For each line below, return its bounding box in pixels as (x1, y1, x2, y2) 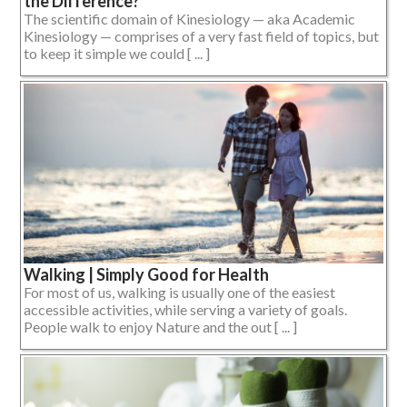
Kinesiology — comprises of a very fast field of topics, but (24, 27, 379, 45)
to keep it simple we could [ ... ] (24, 45, 210, 63)
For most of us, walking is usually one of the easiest (24, 283, 335, 302)
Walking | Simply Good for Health (24, 264, 269, 285)
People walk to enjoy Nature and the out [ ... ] (24, 318, 297, 336)
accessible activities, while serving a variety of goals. (24, 301, 347, 319)
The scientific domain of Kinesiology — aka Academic (24, 10, 355, 28)
